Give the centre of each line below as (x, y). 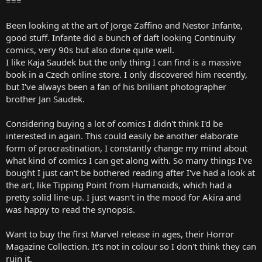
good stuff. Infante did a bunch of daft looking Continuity (121, 37)
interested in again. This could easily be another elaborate (122, 135)
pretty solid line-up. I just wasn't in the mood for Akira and (123, 197)
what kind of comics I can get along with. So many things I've (129, 160)
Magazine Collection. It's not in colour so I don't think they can (131, 246)
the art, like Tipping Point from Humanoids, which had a (119, 185)
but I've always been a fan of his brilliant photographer (116, 86)
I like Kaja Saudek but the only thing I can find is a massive (123, 62)
